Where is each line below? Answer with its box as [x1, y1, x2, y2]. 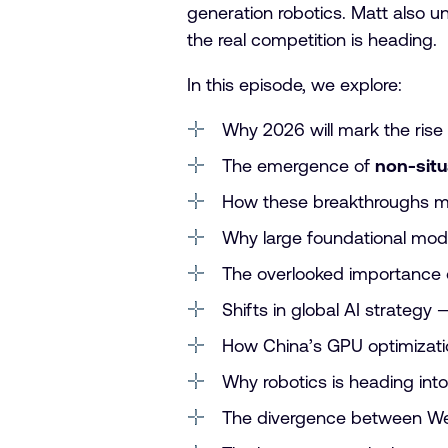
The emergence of [221, 155, 375, 176]
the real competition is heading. [186, 29, 438, 50]
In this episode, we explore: [186, 74, 402, 95]
